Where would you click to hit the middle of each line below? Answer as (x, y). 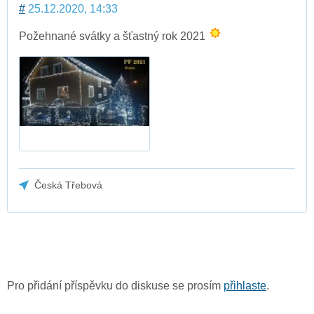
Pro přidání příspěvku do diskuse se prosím (115, 286)
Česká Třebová (69, 185)
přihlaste (245, 286)
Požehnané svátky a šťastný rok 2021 (114, 36)
